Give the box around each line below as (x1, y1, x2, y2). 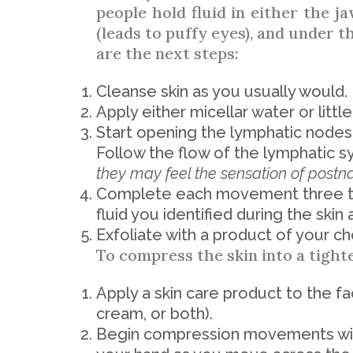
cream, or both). (96, 304, 213, 323)
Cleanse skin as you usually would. (96, 82, 347, 101)
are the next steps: (96, 43, 239, 63)
